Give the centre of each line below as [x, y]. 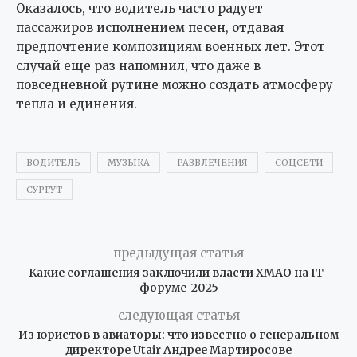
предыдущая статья [178, 253]
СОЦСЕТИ [299, 163]
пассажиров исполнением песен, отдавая [150, 28]
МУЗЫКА [129, 163]
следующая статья [178, 316]
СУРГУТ [44, 190]
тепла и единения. [76, 104]
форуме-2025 [178, 288]
